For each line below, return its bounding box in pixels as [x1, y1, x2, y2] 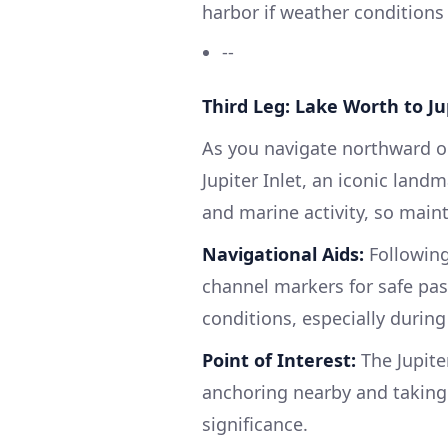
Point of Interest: [202, 348, 356, 372]
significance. [202, 412, 308, 436]
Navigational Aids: [202, 242, 364, 266]
